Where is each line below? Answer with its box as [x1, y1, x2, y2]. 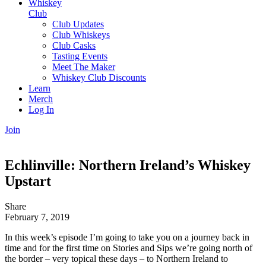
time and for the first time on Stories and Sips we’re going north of [5, 243, 252, 254]
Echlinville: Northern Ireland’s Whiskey [5, 157, 251, 173]
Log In [28, 104, 54, 115]
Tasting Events [52, 50, 107, 61]
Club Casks [52, 40, 96, 50]
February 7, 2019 [5, 212, 69, 223]
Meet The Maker [52, 61, 115, 72]
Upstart [5, 173, 51, 189]
